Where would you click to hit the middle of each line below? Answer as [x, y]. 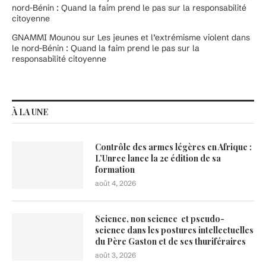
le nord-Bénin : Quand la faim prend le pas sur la [106, 48]
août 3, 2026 [115, 255]
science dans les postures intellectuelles [174, 230]
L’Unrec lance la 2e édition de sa [158, 159]
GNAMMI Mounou [46, 38]
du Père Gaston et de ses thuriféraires [170, 242]
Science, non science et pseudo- [160, 219]
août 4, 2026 [115, 183]
